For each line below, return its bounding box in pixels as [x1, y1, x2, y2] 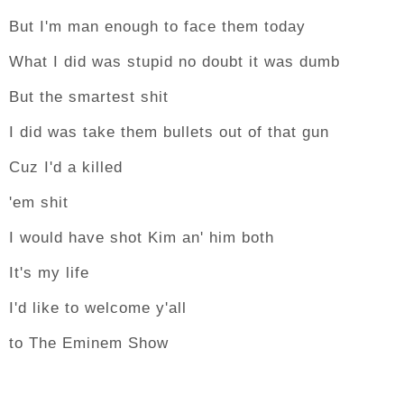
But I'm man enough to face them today [9, 18, 306, 35]
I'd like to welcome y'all [9, 299, 187, 317]
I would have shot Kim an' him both [9, 229, 274, 246]
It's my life [9, 264, 89, 281]
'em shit [9, 194, 69, 211]
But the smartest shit [9, 88, 169, 106]
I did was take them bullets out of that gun [9, 124, 329, 141]
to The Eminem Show [9, 335, 169, 352]
